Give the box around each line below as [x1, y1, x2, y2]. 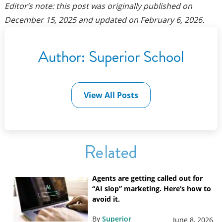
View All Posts [84, 89, 138, 101]
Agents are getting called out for [92, 173, 203, 183]
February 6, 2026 [140, 14, 202, 26]
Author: [38, 45, 89, 68]
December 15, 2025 [4, 14, 76, 26]
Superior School [88, 45, 184, 68]
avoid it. [92, 194, 122, 204]
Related [84, 139, 138, 165]
